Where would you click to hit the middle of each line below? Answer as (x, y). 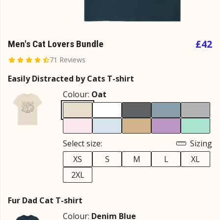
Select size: (82, 143)
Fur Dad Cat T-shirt (45, 200)
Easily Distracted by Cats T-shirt (71, 79)
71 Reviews (67, 60)
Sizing (200, 143)
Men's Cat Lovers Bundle (56, 44)
